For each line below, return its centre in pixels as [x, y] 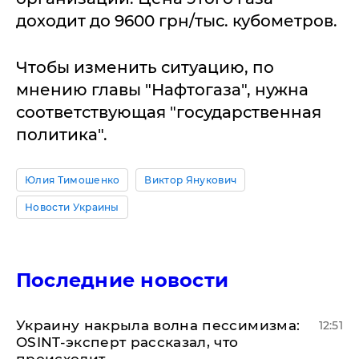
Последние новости [123, 280]
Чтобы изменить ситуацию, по [145, 68]
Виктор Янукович [191, 180]
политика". [62, 135]
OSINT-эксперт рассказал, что [127, 343]
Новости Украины [72, 208]
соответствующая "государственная [169, 113]
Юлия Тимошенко [73, 180]
